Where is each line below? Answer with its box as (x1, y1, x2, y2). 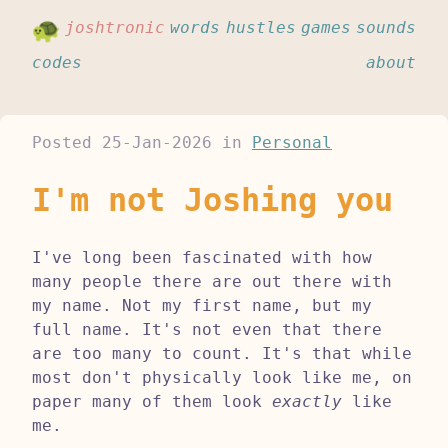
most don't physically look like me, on (32, 367, 412, 387)
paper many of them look (32, 391, 272, 411)
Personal (252, 133, 332, 152)
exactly (272, 391, 342, 411)
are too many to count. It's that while (32, 343, 412, 363)
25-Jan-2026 (102, 133, 212, 152)
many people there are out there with (32, 271, 392, 291)
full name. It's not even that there (32, 319, 382, 339)
